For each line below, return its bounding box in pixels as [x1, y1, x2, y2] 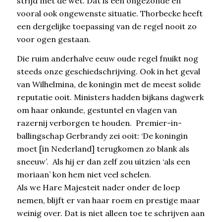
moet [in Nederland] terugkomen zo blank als [16, 144, 189, 154]
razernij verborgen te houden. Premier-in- [16, 118, 182, 128]
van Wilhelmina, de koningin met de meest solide [16, 79, 201, 90]
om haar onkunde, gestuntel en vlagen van [16, 105, 177, 115]
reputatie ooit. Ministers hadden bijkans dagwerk [16, 92, 204, 103]
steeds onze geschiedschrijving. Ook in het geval [16, 66, 200, 77]
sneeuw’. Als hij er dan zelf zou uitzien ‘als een [16, 157, 190, 167]
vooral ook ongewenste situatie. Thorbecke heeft [16, 8, 203, 18]
